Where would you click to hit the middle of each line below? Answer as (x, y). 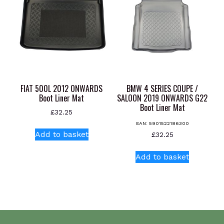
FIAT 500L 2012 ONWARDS (62, 89)
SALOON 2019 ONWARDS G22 (162, 98)
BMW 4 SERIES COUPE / (162, 89)
